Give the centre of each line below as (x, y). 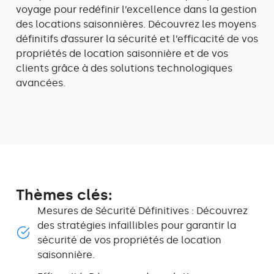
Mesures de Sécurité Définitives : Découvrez (143, 210)
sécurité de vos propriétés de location (129, 240)
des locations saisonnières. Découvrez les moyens (136, 24)
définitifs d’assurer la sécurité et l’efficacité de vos (137, 39)
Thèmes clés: (64, 194)
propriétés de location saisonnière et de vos (122, 53)
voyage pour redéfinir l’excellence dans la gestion (136, 9)
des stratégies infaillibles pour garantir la (137, 225)
